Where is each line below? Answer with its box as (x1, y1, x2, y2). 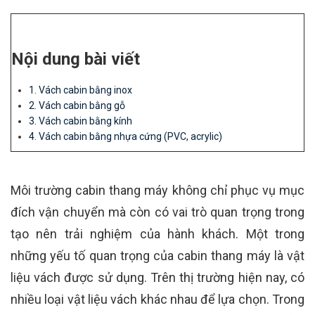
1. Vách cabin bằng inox (29, 84, 132, 96)
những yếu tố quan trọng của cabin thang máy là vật (11, 248, 304, 263)
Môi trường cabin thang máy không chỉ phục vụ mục (11, 183, 304, 198)
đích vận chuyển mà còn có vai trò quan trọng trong (11, 205, 304, 219)
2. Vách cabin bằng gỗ (29, 100, 125, 111)
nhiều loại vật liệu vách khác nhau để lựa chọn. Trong (11, 292, 304, 307)
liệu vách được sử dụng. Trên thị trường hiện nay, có (11, 270, 304, 285)
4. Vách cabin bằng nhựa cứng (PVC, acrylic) (29, 131, 222, 142)
